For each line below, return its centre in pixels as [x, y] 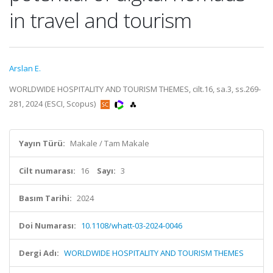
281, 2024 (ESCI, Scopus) [53, 104]
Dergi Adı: [39, 253]
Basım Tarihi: [45, 198]
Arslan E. [25, 68]
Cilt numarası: [47, 171]
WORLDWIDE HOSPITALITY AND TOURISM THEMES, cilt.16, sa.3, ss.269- [135, 89]
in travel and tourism [100, 20]
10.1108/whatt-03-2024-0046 [132, 225]
